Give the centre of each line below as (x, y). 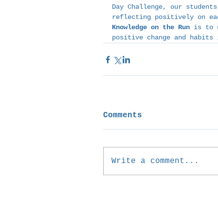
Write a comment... (155, 161)
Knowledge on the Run (151, 27)
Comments (123, 115)
